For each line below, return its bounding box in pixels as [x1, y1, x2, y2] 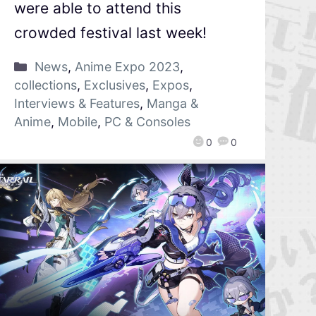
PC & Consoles [104, 114, 190, 130]
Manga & [147, 96, 198, 111]
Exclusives [84, 78, 145, 93]
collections [14, 78, 77, 93]
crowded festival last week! [14, 24, 207, 42]
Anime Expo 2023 [74, 59, 180, 75]
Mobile [58, 114, 97, 130]
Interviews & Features [14, 96, 140, 111]
